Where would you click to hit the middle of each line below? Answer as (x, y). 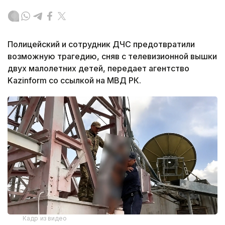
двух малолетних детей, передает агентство (98, 68)
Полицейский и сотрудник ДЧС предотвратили (101, 44)
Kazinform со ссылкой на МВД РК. (74, 80)
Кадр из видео (45, 218)
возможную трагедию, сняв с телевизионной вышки (112, 56)
